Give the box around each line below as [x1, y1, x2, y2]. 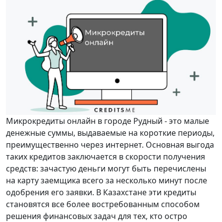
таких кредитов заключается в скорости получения [6, 151, 205, 163]
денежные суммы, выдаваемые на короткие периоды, [6, 127, 215, 139]
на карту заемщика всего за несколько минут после [6, 175, 207, 186]
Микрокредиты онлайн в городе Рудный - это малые [6, 115, 209, 127]
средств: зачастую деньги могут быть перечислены [6, 163, 206, 174]
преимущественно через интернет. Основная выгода [6, 139, 214, 151]
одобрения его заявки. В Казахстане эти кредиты [6, 187, 196, 198]
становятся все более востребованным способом [6, 199, 200, 210]
